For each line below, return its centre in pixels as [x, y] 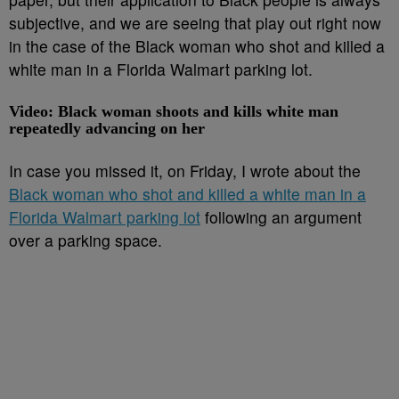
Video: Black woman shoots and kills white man [174, 111]
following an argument [281, 217]
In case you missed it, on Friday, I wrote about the [185, 171]
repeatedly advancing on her [107, 128]
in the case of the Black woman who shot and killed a [197, 46]
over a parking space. [88, 240]
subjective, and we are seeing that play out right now [195, 23]
